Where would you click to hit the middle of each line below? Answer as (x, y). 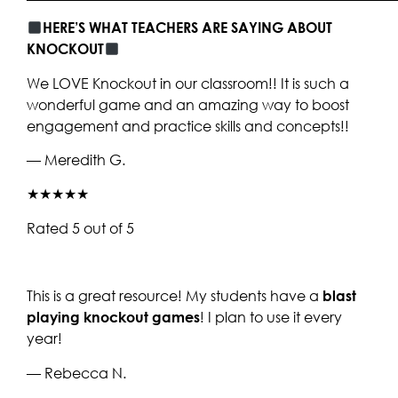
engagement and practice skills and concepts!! (188, 126)
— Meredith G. (76, 159)
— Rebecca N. (76, 373)
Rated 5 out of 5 (80, 228)
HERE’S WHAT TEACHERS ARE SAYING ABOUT (188, 28)
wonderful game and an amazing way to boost (188, 104)
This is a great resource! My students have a (175, 296)
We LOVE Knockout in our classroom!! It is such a (188, 83)
